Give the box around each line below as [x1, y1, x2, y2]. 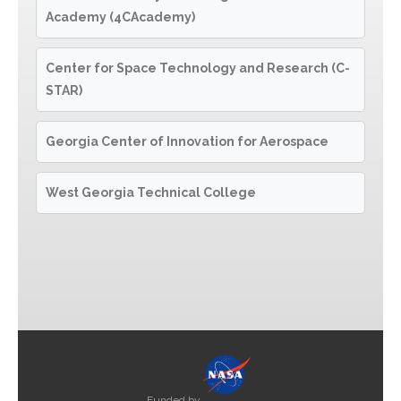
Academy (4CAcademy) [46, 10, 195, 24]
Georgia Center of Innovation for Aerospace [46, 134, 328, 149]
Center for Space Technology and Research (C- [46, 61, 350, 75]
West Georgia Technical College [46, 185, 256, 200]
